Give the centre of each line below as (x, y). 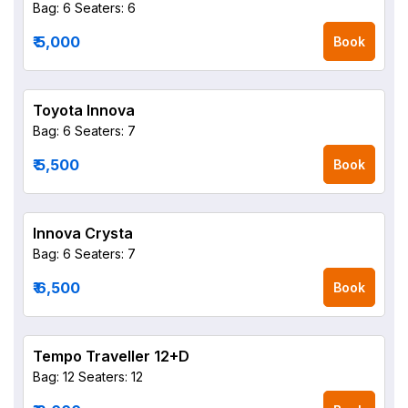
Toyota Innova (84, 110)
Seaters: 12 (111, 377)
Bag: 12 (54, 377)
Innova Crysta (83, 233)
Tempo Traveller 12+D (111, 356)
